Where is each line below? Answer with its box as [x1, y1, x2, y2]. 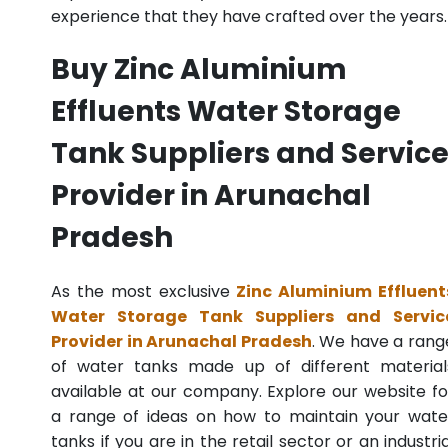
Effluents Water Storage [51, 92, 401, 132]
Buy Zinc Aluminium [51, 50, 347, 90]
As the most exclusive [51, 280, 237, 304]
